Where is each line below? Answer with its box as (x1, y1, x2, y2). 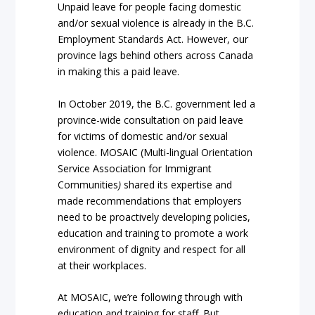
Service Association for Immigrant (58, 161, 212, 175)
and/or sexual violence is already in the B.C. (58, 16, 255, 30)
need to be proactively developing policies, (58, 210, 251, 224)
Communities (58, 177, 119, 191)
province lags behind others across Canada (58, 49, 254, 63)
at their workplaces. (58, 258, 147, 272)
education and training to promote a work (58, 226, 249, 240)
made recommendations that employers (58, 193, 243, 207)
